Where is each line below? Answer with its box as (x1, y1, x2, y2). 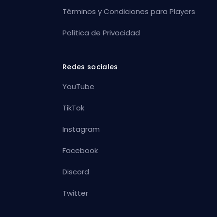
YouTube (62, 81, 95, 92)
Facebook (62, 145, 98, 155)
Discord (62, 166, 90, 177)
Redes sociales (62, 62, 118, 72)
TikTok (62, 102, 85, 113)
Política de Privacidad (62, 27, 140, 38)
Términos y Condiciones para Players (62, 6, 196, 16)
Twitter (62, 187, 89, 198)
